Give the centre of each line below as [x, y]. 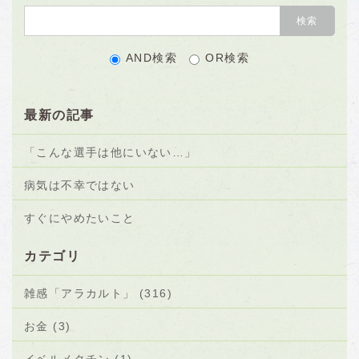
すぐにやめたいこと [80, 218]
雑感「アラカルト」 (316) [98, 293]
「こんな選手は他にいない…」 [111, 152]
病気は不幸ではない [80, 185]
